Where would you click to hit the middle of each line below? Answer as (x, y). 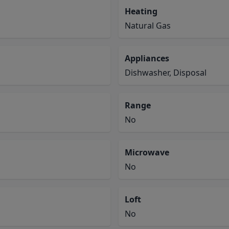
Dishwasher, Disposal (166, 73)
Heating (141, 11)
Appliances (147, 58)
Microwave (147, 152)
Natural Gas (148, 26)
